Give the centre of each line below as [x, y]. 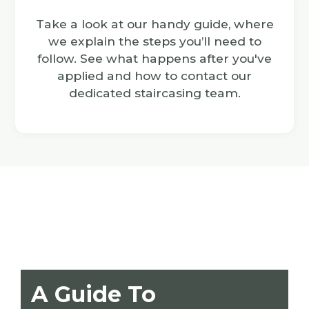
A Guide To [93, 294]
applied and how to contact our [154, 76]
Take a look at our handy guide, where [154, 24]
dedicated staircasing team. [154, 93]
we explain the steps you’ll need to [154, 41]
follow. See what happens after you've [154, 58]
